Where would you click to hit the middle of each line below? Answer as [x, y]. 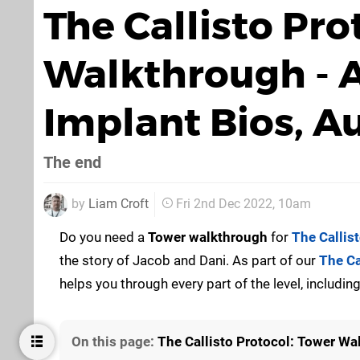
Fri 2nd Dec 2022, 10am [243, 204]
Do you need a [104, 237]
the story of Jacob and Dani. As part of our [189, 260]
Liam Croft [119, 203]
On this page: [115, 342]
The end [72, 162]
